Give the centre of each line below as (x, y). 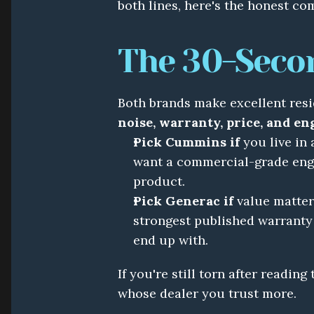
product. (159, 181)
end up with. (171, 240)
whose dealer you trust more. (207, 293)
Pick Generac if (183, 201)
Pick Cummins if (186, 142)
